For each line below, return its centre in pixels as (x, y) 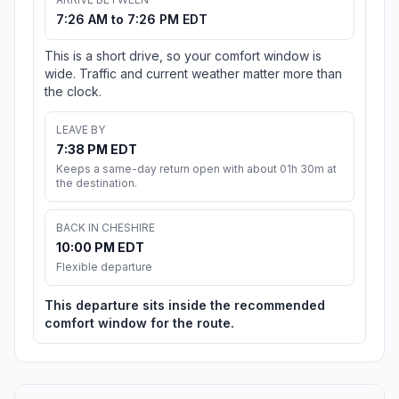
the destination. (97, 183)
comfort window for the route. (139, 323)
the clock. (73, 92)
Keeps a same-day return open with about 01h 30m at (196, 169)
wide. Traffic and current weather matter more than (193, 74)
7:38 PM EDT (97, 150)
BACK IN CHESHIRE (106, 228)
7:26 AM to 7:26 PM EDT (132, 20)
